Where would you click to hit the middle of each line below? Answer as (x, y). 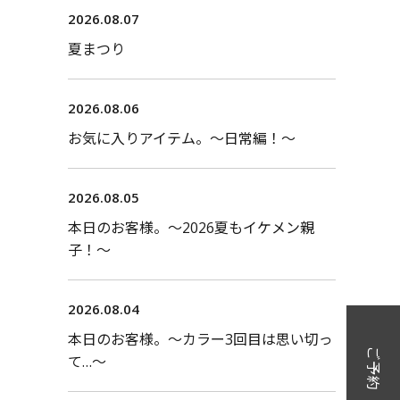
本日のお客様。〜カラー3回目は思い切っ (200, 340)
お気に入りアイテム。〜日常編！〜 (182, 139)
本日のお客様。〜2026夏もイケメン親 (191, 228)
